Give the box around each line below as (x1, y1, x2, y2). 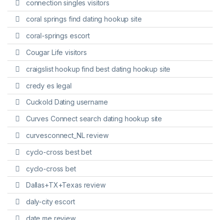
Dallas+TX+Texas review (26, 181, 106, 190)
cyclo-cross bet (26, 164, 76, 173)
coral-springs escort (26, 31, 90, 40)
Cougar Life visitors (26, 48, 87, 57)
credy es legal (26, 81, 72, 90)
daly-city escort (26, 197, 75, 206)
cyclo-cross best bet (26, 147, 92, 156)
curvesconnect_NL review (26, 131, 109, 139)
